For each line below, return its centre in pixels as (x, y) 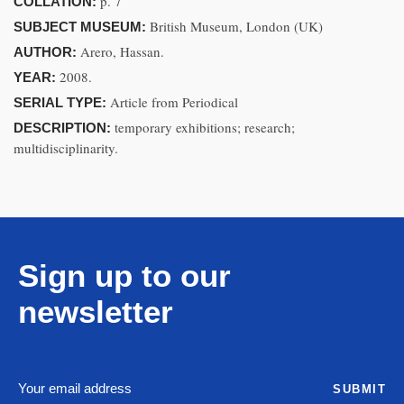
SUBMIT (359, 389)
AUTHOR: (47, 52)
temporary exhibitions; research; (205, 127)
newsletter (96, 312)
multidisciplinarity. (66, 148)
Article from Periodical (174, 102)
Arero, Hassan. (122, 51)
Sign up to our (124, 275)
